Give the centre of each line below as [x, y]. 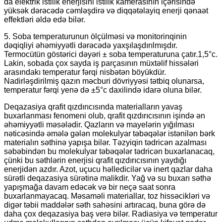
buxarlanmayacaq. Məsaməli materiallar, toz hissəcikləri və [107, 196]
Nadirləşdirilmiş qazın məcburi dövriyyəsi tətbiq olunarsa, [104, 81]
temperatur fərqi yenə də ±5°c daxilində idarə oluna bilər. [103, 90]
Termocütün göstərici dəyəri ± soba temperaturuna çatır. [101, 54]
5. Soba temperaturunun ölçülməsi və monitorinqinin [95, 36]
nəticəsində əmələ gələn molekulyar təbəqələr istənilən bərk [110, 133]
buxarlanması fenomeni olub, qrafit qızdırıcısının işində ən [105, 115]
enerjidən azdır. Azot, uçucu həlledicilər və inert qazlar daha [108, 169]
